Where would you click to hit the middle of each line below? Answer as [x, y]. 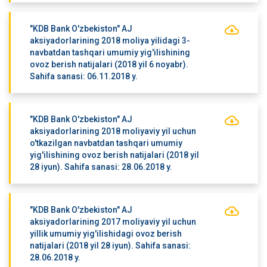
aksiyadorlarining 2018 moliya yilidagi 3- [110, 41]
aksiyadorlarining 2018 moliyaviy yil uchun [113, 131]
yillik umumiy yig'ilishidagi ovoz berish [105, 234]
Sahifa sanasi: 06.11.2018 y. [83, 76]
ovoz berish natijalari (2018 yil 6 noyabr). [109, 64]
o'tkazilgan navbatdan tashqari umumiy [106, 143]
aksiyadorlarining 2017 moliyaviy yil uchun [113, 222]
